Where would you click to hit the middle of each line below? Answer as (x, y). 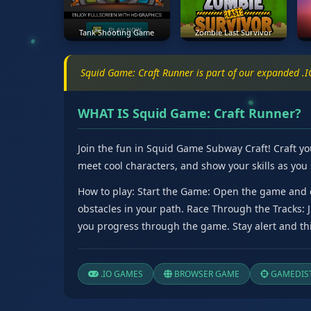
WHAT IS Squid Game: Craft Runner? (190, 114)
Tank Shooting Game (117, 33)
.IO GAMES (121, 274)
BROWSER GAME (206, 274)
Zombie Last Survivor (233, 33)
